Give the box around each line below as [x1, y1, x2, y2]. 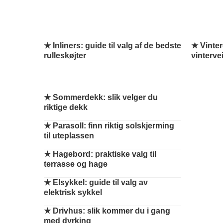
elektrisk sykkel [44, 188, 102, 197]
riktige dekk [44, 103, 88, 111]
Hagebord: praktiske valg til [53, 150, 156, 158]
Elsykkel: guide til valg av [53, 178, 148, 187]
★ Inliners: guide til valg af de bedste [44, 41, 181, 50]
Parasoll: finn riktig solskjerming [53, 121, 174, 130]
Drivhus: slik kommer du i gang [53, 207, 170, 215]
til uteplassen [44, 131, 94, 140]
